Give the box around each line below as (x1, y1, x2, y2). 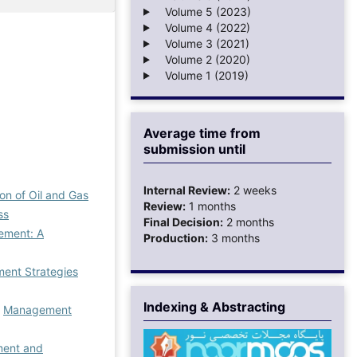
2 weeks (230, 182, 277, 197)
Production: (143, 230, 208, 245)
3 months (208, 230, 260, 245)
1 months (186, 198, 236, 213)
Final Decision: (143, 214, 223, 229)
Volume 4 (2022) (155, 20, 250, 34)
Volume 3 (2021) (155, 36, 249, 50)
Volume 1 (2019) (155, 68, 249, 82)
